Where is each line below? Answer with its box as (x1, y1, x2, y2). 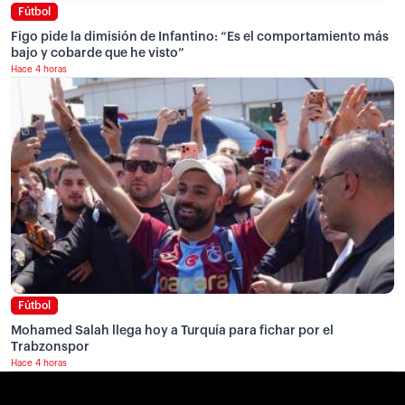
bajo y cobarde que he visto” (11, 47, 184, 61)
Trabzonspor (11, 340, 89, 353)
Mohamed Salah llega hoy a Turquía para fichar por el (11, 324, 334, 337)
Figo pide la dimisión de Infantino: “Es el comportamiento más (11, 31, 389, 44)
